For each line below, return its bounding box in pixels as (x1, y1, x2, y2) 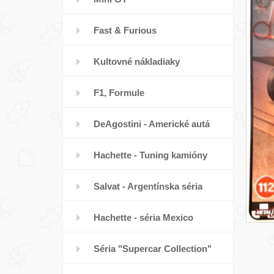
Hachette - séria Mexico (94, 212, 193, 223)
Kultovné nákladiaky (94, 56, 180, 67)
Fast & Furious (94, 25, 157, 35)
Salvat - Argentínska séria (94, 181, 202, 191)
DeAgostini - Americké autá (94, 119, 210, 129)
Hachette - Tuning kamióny (94, 150, 207, 160)
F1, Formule (94, 87, 144, 98)
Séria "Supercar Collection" (94, 243, 212, 254)
